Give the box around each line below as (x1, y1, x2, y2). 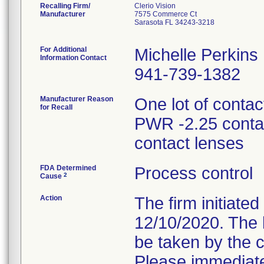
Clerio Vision (134, 2, 176, 10)
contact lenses (134, 134, 244, 153)
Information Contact (40, 54, 107, 62)
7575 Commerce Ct (134, 10, 197, 18)
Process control (134, 164, 253, 183)
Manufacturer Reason (40, 95, 113, 103)
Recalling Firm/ (40, 2, 90, 10)
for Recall (40, 103, 72, 111)
